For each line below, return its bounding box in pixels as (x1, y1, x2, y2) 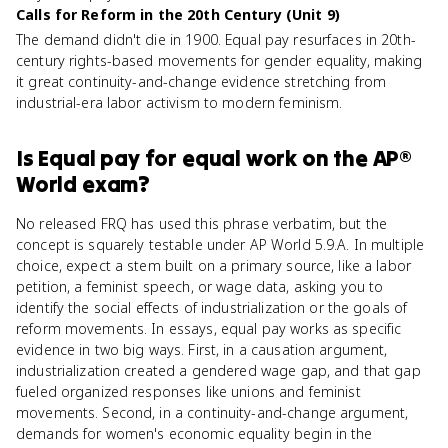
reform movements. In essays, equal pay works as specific (16, 319, 402, 338)
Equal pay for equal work (38, 144, 298, 172)
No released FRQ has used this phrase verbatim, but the (16, 214, 388, 233)
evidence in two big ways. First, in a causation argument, (16, 340, 388, 359)
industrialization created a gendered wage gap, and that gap (16, 361, 421, 380)
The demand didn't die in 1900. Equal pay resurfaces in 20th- (16, 30, 416, 49)
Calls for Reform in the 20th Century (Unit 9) (16, 5, 340, 24)
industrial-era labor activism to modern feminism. (16, 93, 343, 112)
